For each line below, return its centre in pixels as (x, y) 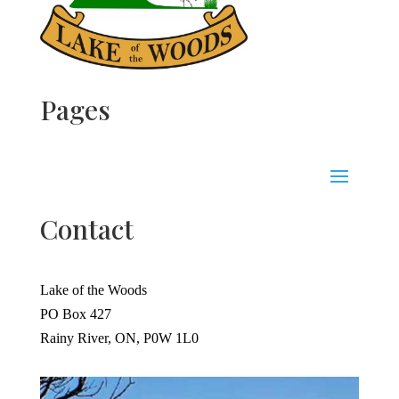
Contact (86, 229)
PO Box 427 (75, 314)
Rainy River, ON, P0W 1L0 (119, 338)
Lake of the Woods (93, 290)
